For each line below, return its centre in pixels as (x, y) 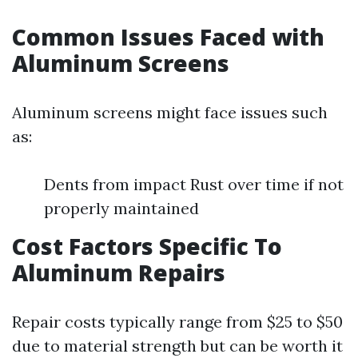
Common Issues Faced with (168, 37)
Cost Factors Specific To (147, 246)
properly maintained (121, 208)
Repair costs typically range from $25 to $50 (177, 322)
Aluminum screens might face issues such (170, 112)
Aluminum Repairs (119, 272)
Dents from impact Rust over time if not (194, 184)
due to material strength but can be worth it (177, 346)
